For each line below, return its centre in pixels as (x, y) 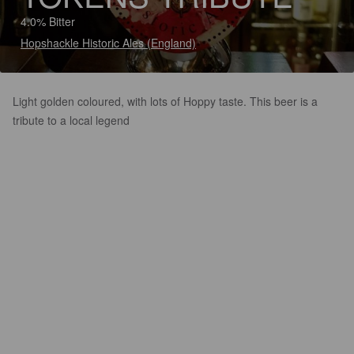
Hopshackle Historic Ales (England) (108, 43)
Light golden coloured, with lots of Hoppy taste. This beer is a (165, 101)
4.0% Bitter (48, 21)
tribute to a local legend (71, 120)
